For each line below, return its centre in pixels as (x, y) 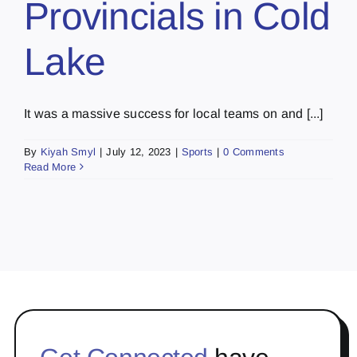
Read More (50, 167)
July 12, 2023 (139, 151)
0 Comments (254, 151)
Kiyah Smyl (68, 151)
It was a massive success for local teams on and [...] (174, 113)
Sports (197, 151)
